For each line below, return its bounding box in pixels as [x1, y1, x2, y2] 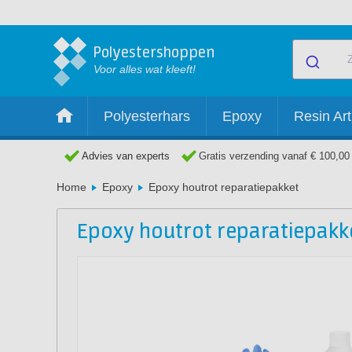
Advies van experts [82, 150, 170, 162]
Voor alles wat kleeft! [93, 63, 196, 75]
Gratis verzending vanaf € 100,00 [199, 150, 350, 162]
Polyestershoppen [93, 45, 214, 61]
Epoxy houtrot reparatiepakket [148, 181, 299, 193]
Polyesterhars [104, 108, 190, 124]
